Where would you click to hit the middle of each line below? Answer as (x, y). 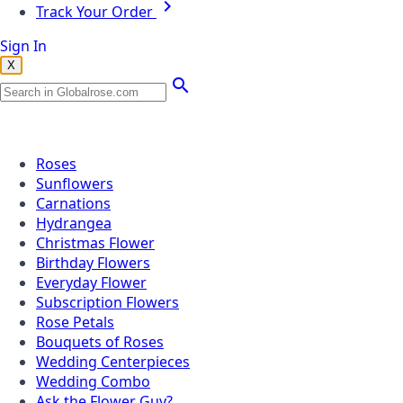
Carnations (73, 204)
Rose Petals (75, 322)
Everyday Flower (91, 283)
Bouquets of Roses (100, 342)
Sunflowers (75, 184)
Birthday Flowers (93, 263)
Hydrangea (74, 224)
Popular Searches (105, 130)
